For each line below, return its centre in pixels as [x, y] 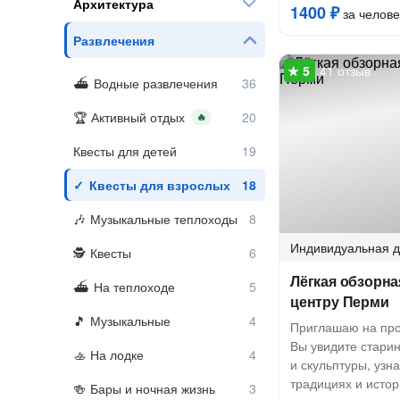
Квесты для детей [125, 151]
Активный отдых [138, 117]
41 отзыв [345, 71]
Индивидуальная [340, 247]
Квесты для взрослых [160, 185]
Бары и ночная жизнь [153, 388]
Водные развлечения [156, 83]
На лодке [117, 354]
